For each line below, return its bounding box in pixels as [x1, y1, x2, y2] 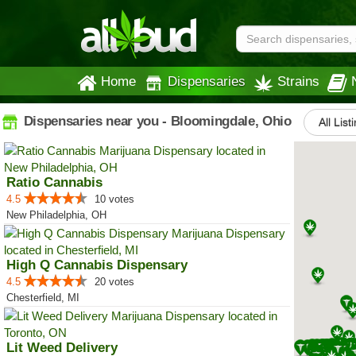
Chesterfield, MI [6, 292, 79, 304]
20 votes [95, 276, 134, 288]
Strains [277, 74, 319, 88]
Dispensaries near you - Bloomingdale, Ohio [20, 113, 292, 129]
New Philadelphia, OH [6, 209, 106, 221]
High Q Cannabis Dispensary [6, 257, 188, 273]
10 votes [95, 193, 134, 205]
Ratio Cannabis [6, 175, 103, 190]
